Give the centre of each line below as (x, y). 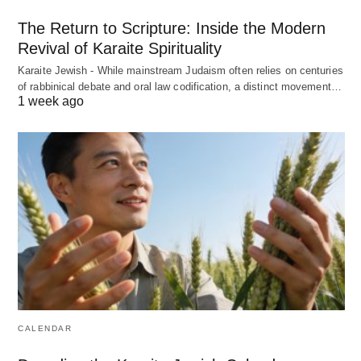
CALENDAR (45, 328)
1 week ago (51, 102)
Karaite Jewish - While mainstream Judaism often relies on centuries (180, 71)
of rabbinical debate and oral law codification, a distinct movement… (180, 87)
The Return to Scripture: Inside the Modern (172, 29)
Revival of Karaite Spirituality (120, 49)
